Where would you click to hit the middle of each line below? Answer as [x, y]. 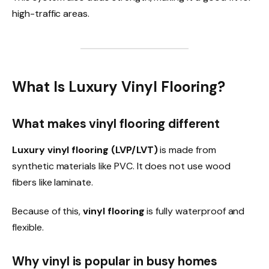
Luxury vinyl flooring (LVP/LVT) [85, 150]
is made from [187, 150]
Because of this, [48, 211]
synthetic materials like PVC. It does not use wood [121, 166]
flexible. [28, 228]
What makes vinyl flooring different [116, 123]
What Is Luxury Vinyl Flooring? [119, 87]
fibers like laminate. [53, 183]
